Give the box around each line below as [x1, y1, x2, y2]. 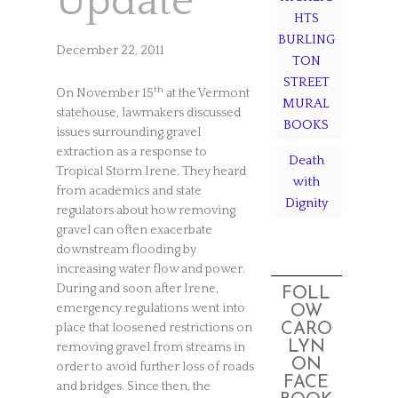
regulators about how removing [55, 203, 235, 219]
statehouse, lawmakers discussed [55, 106, 241, 121]
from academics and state [55, 184, 202, 199]
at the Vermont [163, 86, 250, 101]
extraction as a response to [55, 145, 207, 160]
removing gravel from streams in [55, 340, 245, 355]
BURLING [277, 32, 335, 47]
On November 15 [55, 86, 154, 101]
